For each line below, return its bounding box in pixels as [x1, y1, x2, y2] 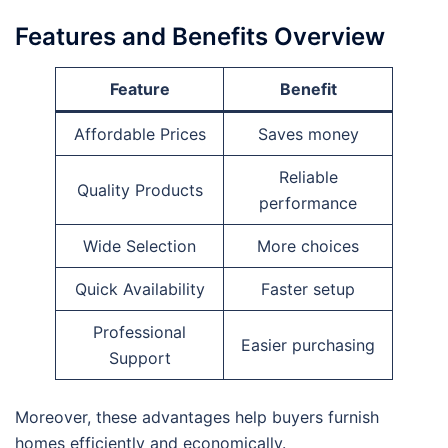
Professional [93, 322, 186, 343]
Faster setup [261, 279, 355, 300]
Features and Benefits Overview [15, 22, 385, 52]
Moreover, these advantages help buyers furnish [15, 407, 379, 428]
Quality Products [76, 180, 203, 201]
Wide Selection [83, 236, 196, 257]
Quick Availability [74, 279, 205, 300]
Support [108, 348, 171, 369]
